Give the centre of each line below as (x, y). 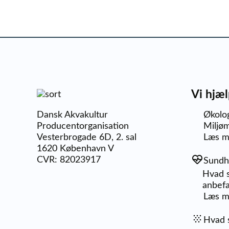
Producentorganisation (83, 126)
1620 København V (75, 149)
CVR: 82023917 (69, 160)
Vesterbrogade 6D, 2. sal (87, 138)
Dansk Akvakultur (72, 115)
